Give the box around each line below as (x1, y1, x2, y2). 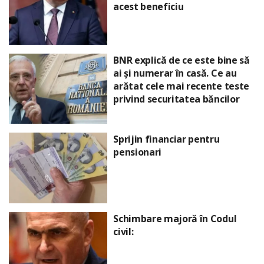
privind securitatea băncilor (113, 92, 240, 105)
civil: (113, 225, 134, 238)
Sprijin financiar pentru (113, 133, 220, 146)
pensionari (113, 146, 161, 159)
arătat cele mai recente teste (113, 79, 249, 93)
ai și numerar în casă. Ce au (113, 66, 237, 80)
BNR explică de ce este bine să (113, 53, 250, 67)
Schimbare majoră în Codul (113, 212, 237, 225)
